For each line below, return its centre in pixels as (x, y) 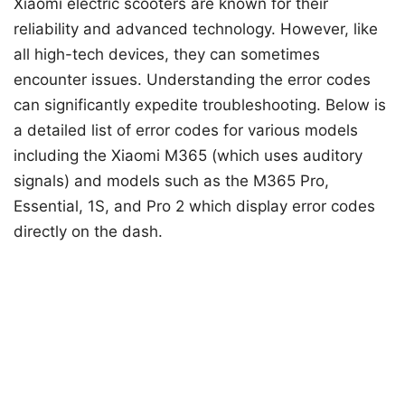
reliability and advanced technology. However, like (196, 28)
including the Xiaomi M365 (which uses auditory (188, 155)
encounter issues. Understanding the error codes (192, 79)
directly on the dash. (88, 231)
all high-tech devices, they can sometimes (167, 54)
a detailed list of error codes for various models (186, 130)
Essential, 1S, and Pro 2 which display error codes (194, 206)
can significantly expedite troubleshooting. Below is (200, 104)
